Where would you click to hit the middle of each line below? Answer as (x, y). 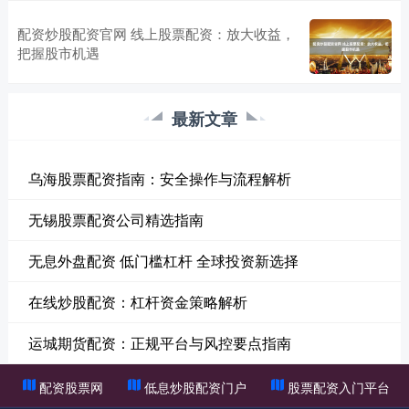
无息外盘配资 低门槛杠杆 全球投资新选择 (163, 260)
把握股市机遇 (58, 52)
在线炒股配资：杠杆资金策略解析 (137, 301)
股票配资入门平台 (339, 387)
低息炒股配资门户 (195, 387)
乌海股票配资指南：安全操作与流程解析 (159, 178)
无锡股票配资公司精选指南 (115, 219)
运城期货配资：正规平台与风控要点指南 (159, 342)
